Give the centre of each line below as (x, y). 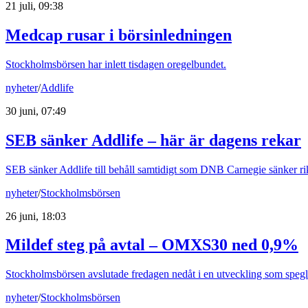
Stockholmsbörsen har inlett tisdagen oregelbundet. (116, 64)
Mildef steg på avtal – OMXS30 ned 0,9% (152, 245)
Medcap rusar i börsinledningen (119, 35)
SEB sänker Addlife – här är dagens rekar (153, 140)
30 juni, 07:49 (36, 111)
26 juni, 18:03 (36, 216)
